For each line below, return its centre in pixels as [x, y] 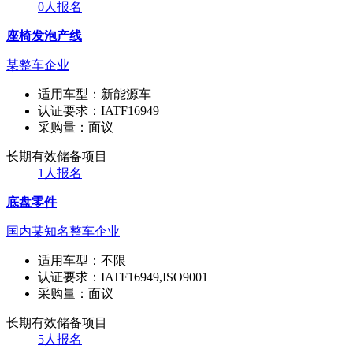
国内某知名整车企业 [63, 231]
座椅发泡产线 [44, 35]
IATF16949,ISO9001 [154, 277]
